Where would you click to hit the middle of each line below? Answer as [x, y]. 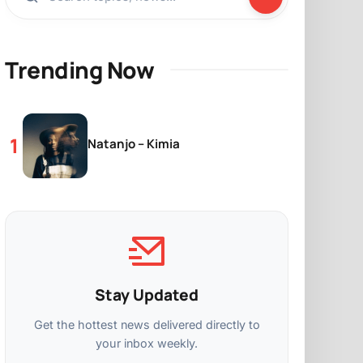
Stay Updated [147, 295]
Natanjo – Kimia [134, 143]
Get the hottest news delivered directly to [147, 324]
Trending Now [79, 69]
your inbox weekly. [147, 343]
